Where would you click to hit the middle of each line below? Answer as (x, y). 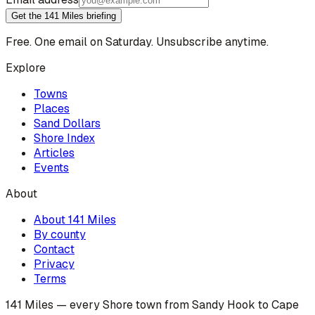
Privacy (54, 264)
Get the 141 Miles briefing (64, 16)
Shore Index (64, 139)
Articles (54, 153)
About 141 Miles (75, 220)
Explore (26, 68)
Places (52, 109)
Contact (54, 250)
